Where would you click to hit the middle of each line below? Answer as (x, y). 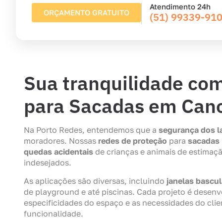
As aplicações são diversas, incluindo (95, 181)
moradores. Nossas (61, 141)
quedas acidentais (58, 152)
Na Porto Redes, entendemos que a (91, 130)
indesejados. (48, 163)
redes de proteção (133, 141)
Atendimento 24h (180, 6)
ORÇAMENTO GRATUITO (86, 12)
